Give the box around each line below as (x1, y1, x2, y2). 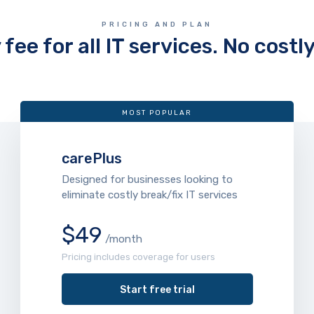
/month (102, 233, 142, 245)
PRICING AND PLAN (102, 20, 212, 29)
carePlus (61, 150, 122, 167)
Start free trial (119, 284, 195, 296)
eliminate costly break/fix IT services (61, 189, 238, 201)
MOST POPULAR (122, 109, 192, 117)
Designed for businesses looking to (61, 173, 233, 186)
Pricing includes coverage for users (61, 252, 215, 262)
